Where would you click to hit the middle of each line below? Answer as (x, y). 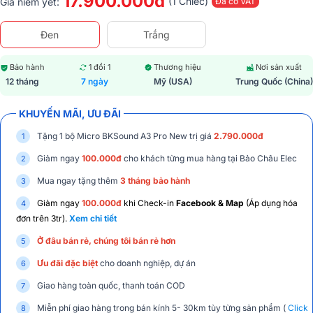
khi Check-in (150, 203)
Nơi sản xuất (279, 67)
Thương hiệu (178, 67)
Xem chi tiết (93, 218)
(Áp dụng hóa (272, 203)
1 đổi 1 (99, 67)
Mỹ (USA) (173, 81)
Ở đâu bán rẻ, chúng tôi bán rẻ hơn (106, 241)
